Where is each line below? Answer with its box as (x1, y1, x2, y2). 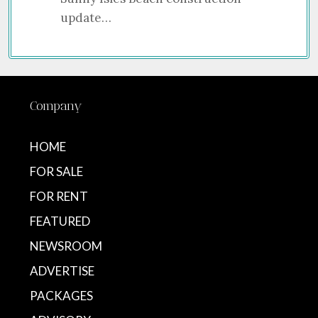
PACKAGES (30, 288, 93, 304)
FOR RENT (30, 189, 88, 204)
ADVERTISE (30, 263, 94, 279)
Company (30, 98, 82, 114)
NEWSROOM (30, 238, 102, 254)
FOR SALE (30, 164, 83, 180)
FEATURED (30, 214, 90, 229)
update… (60, 10, 111, 26)
